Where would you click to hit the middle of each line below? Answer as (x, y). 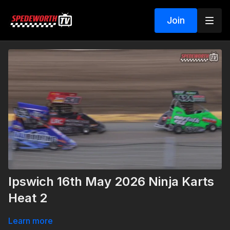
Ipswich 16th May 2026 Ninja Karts (111, 182)
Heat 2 (28, 198)
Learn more (31, 221)
